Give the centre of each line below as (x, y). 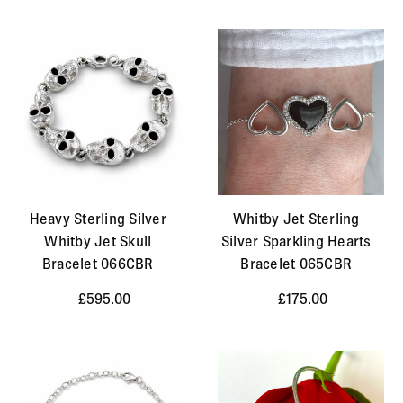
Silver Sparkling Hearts (296, 241)
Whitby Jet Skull (98, 241)
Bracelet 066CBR (98, 263)
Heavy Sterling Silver (98, 218)
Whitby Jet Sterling (296, 218)
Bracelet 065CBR (296, 263)
